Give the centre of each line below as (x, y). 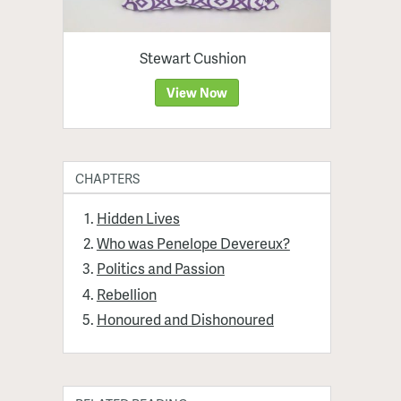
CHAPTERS (107, 179)
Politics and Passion (160, 269)
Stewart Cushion (193, 57)
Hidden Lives (138, 218)
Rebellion (126, 294)
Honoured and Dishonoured (185, 320)
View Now (197, 92)
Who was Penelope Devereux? (193, 243)
